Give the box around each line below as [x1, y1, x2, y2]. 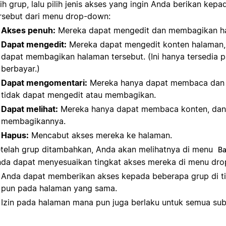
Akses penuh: [1, 25, 55, 35]
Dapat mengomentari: [1, 77, 87, 88]
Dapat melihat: [1, 103, 58, 114]
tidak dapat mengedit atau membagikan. [1, 89, 156, 100]
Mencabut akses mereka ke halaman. [29, 130, 172, 140]
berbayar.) [1, 63, 40, 74]
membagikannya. [1, 116, 66, 126]
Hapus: [1, 130, 29, 140]
